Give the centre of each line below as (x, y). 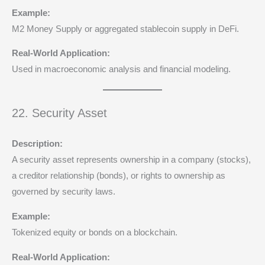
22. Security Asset (59, 113)
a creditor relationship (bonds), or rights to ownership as (119, 176)
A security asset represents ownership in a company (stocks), (131, 160)
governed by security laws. (64, 192)
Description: (37, 144)
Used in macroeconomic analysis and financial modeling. (121, 70)
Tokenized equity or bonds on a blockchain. (95, 233)
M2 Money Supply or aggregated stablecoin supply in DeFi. (125, 29)
